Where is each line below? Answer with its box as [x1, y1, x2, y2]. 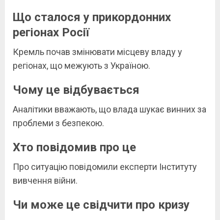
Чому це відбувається [13, 82, 139, 97]
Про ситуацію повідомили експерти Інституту [13, 161, 197, 172]
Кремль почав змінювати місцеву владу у [13, 46, 182, 57]
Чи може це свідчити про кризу [13, 197, 190, 212]
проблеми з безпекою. [13, 117, 104, 128]
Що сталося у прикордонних [13, 10, 171, 24]
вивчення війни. [13, 175, 78, 186]
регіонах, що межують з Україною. [13, 60, 150, 71]
